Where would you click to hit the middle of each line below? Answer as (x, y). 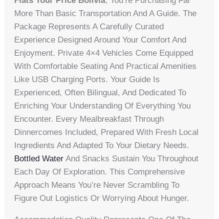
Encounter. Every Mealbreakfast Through (89, 119)
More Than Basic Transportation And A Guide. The (106, 13)
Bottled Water (39, 158)
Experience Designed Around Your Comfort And (100, 40)
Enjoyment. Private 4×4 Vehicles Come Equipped (104, 53)
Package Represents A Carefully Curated (89, 26)
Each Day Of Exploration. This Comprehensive (100, 172)
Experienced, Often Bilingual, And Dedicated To (100, 92)
